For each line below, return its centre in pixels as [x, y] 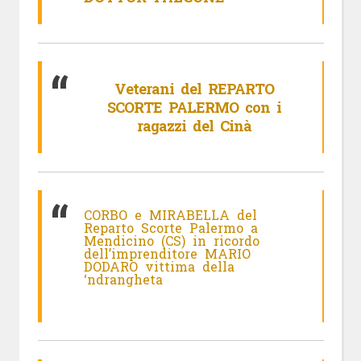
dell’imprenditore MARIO [167, 253]
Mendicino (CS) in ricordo [172, 240]
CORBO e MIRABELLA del [170, 214]
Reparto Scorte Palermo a [171, 227]
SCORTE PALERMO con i [194, 107]
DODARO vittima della [159, 266]
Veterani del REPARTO [194, 88]
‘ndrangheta [123, 279]
